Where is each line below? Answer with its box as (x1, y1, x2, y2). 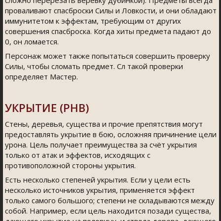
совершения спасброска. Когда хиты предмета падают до (5, 26, 211, 36)
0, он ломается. (5, 37, 59, 46)
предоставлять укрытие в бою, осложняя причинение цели (5, 129, 217, 139)
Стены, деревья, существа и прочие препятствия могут (5, 119, 203, 129)
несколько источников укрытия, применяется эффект (5, 185, 195, 195)
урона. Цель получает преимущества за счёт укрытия (5, 140, 197, 149)
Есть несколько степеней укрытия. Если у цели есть (5, 175, 190, 184)
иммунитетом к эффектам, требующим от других (5, 16, 181, 26)
